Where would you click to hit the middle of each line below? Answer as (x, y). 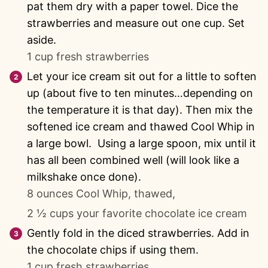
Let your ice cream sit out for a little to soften (142, 76)
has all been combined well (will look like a (133, 160)
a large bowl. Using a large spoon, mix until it (141, 143)
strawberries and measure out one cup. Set (136, 23)
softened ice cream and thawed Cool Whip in (141, 126)
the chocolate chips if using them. (113, 249)
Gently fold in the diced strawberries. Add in (138, 233)
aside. (42, 39)
